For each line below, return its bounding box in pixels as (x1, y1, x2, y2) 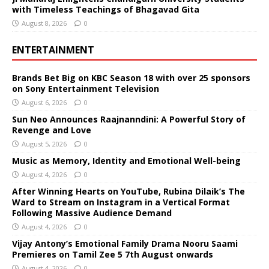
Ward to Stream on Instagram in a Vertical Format (12, 196, 230, 208)
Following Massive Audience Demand (12, 207, 172, 219)
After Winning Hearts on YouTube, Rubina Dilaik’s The (12, 185, 245, 197)
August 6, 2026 (22, 97, 67, 107)
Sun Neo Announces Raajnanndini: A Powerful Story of (12, 113, 246, 125)
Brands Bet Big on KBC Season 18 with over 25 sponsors (12, 71, 250, 83)
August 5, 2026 (22, 139, 67, 148)
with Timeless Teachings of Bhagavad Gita (12, 3, 199, 15)
